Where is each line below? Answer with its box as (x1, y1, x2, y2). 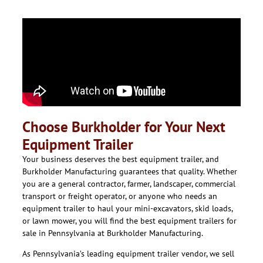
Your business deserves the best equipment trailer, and (22, 153, 219, 164)
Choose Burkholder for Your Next (22, 117, 225, 136)
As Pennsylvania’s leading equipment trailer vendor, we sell (22, 248, 234, 259)
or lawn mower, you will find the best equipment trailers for (22, 215, 237, 226)
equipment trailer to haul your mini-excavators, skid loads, (22, 203, 232, 214)
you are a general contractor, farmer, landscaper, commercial (22, 178, 235, 189)
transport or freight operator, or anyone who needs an (22, 190, 217, 201)
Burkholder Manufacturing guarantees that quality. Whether (22, 166, 237, 177)
